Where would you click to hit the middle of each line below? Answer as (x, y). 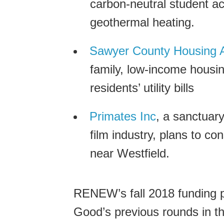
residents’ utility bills (142, 87)
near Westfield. (130, 153)
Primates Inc (123, 116)
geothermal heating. (142, 22)
